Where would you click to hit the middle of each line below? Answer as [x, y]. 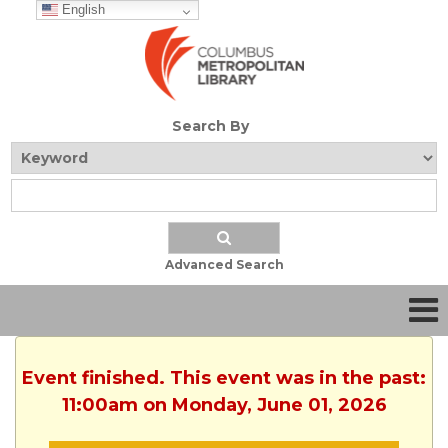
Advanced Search [224, 265]
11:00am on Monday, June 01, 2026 [224, 405]
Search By [210, 126]
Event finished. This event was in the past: [224, 378]
